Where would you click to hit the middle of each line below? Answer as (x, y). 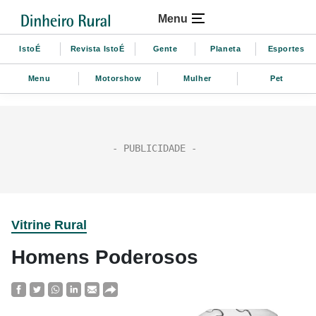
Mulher (197, 78)
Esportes (286, 48)
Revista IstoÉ (97, 48)
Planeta (226, 48)
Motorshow (119, 78)
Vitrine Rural (49, 225)
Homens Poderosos (105, 257)
